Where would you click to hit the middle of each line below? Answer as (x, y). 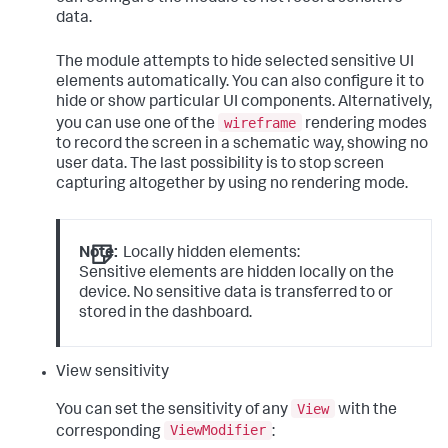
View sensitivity (112, 373)
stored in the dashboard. (166, 313)
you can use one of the (137, 124)
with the (366, 410)
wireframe (260, 122)
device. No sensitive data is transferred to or (236, 293)
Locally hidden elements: (211, 253)
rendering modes (364, 124)
